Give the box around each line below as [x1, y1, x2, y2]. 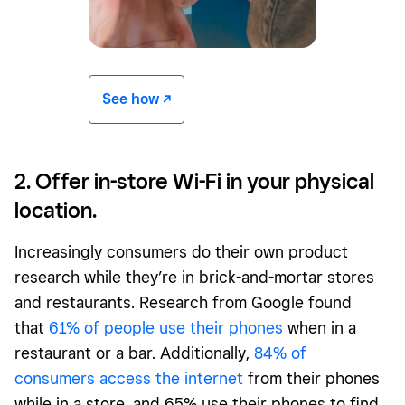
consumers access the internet [14, 369, 243, 389]
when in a [283, 318, 356, 338]
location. [14, 197, 97, 224]
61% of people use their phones [49, 318, 283, 338]
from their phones [243, 369, 380, 389]
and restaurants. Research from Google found [14, 293, 352, 313]
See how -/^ [102, 90, 171, 108]
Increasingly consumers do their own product [14, 242, 348, 262]
